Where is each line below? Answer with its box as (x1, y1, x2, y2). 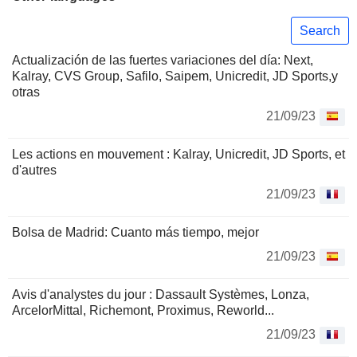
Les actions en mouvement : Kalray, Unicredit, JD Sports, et (12, 147, 345, 162)
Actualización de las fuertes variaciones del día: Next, (12, 53, 313, 68)
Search (300, 23, 340, 37)
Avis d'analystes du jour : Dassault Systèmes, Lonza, (12, 288, 309, 302)
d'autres (12, 163, 57, 178)
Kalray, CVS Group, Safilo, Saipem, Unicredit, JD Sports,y (12, 69, 338, 84)
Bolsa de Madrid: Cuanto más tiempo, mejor (12, 226, 259, 240)
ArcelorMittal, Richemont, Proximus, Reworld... (12, 304, 274, 318)
